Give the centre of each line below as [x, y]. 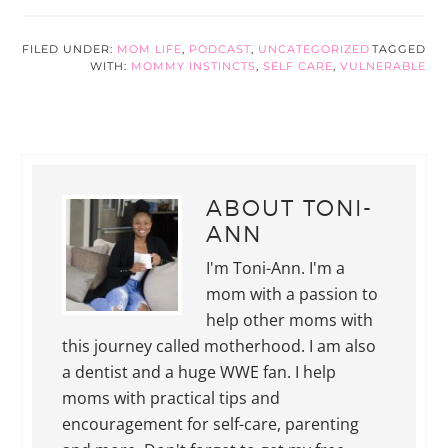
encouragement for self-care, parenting [211, 423]
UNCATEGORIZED [314, 48]
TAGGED [398, 48]
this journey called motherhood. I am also [219, 345]
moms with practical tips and [171, 397]
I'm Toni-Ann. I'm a [276, 267]
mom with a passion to [292, 293]
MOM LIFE [150, 48]
